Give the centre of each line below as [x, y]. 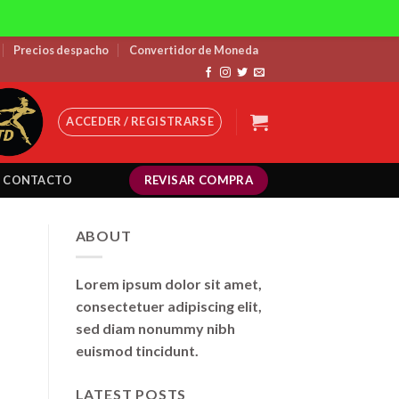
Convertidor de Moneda [193, 50]
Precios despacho [61, 50]
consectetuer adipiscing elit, [168, 306]
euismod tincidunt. [137, 351]
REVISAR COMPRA [199, 179]
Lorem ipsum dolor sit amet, [168, 284]
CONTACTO [38, 180]
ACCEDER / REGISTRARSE [140, 122]
